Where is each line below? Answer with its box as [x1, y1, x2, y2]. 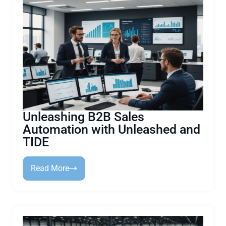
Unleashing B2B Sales [23, 109, 144, 124]
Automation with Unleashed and [23, 122, 200, 137]
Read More [31, 163, 69, 173]
